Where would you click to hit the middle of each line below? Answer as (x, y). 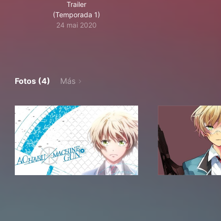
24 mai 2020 (76, 25)
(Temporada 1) (76, 15)
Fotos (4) (33, 81)
